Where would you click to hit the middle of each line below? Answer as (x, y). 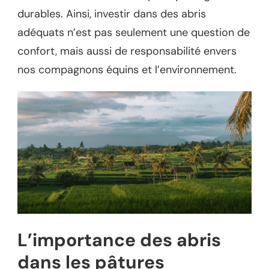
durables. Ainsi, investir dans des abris (112, 14)
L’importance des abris (119, 240)
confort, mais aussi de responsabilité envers (127, 51)
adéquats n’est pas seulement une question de (134, 33)
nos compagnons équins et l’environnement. (127, 70)
